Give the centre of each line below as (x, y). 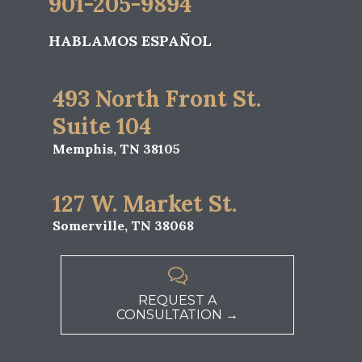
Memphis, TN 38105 (116, 149)
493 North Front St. (157, 99)
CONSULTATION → (177, 315)
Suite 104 (102, 126)
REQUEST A (177, 301)
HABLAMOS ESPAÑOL (130, 40)
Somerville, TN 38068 (123, 226)
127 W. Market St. (145, 203)
